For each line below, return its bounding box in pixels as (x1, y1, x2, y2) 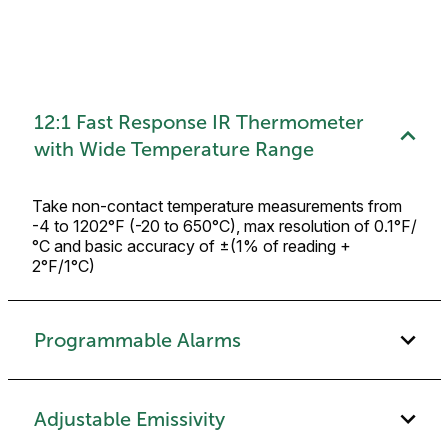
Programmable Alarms (33, 328, 241, 351)
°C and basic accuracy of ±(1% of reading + (32, 236, 351, 257)
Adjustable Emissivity (33, 407, 225, 430)
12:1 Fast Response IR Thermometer (33, 110, 364, 133)
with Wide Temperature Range (33, 137, 314, 160)
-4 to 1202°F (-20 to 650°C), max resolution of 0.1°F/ (32, 216, 417, 237)
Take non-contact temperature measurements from (32, 196, 402, 217)
